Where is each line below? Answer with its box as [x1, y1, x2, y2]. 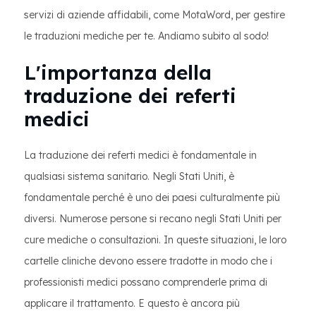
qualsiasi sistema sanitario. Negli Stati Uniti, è [24, 170, 234, 183]
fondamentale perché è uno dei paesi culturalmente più [24, 191, 280, 204]
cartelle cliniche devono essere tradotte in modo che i [24, 255, 272, 267]
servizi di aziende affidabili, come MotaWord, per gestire [24, 8, 285, 21]
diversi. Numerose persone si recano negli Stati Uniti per [24, 212, 281, 225]
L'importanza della [24, 60, 212, 85]
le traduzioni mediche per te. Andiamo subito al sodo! [24, 30, 269, 42]
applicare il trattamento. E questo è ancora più [24, 297, 240, 310]
